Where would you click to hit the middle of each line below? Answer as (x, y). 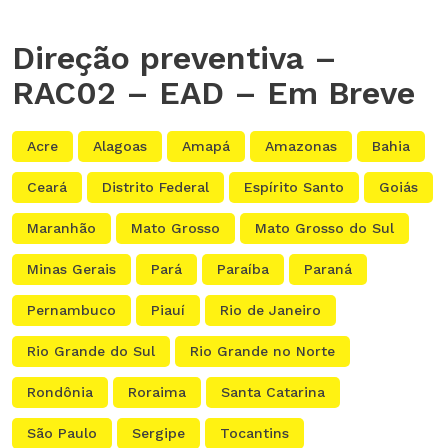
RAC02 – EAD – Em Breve (213, 93)
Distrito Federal (155, 187)
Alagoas (120, 146)
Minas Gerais (71, 269)
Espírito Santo (294, 187)
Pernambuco (71, 310)
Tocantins (254, 433)
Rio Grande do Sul (91, 351)
